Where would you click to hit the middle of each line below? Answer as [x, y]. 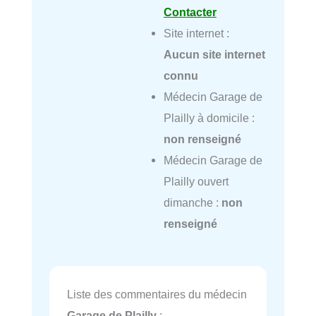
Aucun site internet [214, 55]
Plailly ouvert [196, 182]
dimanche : [192, 203]
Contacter [190, 12]
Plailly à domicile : [209, 118]
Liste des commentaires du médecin [157, 294]
